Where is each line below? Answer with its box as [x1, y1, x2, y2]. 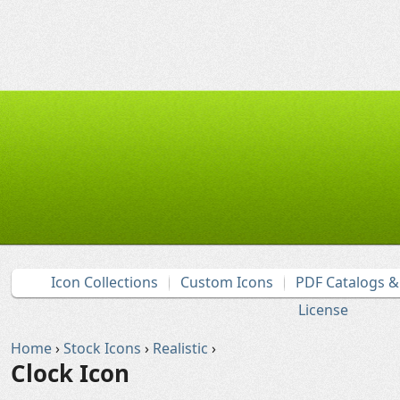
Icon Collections [51, 272, 158, 292]
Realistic [153, 338, 208, 358]
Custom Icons [180, 272, 273, 292]
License [298, 300, 348, 320]
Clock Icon [11, 357, 129, 389]
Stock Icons [63, 338, 141, 358]
